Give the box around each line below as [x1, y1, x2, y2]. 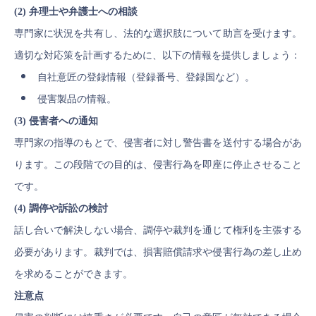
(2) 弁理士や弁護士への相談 [14, 6, 138, 17]
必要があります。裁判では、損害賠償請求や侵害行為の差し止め [14, 247, 302, 257]
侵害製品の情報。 [37, 94, 116, 104]
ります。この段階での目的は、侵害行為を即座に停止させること [14, 159, 302, 170]
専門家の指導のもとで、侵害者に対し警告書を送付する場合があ [14, 138, 302, 148]
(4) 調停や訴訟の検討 [14, 203, 108, 214]
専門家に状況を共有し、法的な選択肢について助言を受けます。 [14, 28, 302, 39]
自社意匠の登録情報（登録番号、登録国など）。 [37, 72, 255, 83]
